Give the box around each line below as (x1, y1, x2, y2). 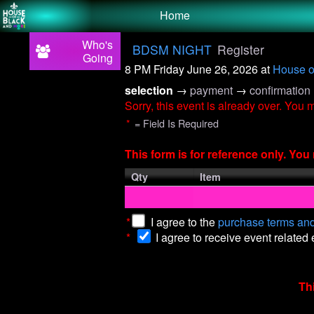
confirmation (250, 81, 311, 98)
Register (217, 40, 265, 58)
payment (190, 81, 236, 98)
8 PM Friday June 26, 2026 (125, 60, 261, 77)
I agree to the (150, 213, 215, 230)
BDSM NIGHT (132, 40, 215, 58)
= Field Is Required (132, 115, 219, 130)
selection (125, 81, 177, 98)
